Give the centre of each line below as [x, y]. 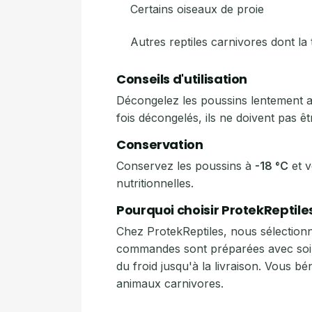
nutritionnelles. [155, 183]
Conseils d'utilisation [182, 79]
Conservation [160, 145]
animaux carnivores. [170, 283]
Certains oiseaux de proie [197, 9]
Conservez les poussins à [186, 166]
